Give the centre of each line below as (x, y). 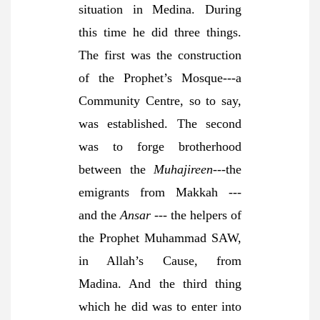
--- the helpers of (198, 215)
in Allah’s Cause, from (160, 261)
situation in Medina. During (160, 9)
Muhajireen (183, 169)
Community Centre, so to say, (160, 101)
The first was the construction (160, 55)
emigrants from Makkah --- (160, 192)
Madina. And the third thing (160, 284)
